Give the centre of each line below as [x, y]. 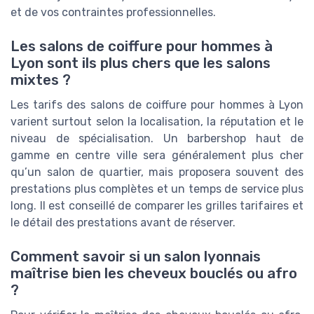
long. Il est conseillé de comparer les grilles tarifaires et [157, 205]
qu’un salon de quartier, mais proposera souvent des [157, 172]
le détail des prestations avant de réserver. [123, 222]
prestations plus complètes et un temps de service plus [157, 189]
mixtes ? [41, 80]
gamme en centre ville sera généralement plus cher [157, 155]
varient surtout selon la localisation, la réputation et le [157, 121]
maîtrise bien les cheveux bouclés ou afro [154, 274]
